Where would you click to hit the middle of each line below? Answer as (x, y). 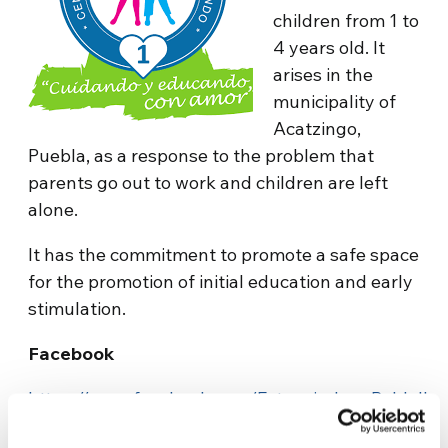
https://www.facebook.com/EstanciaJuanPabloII (228, 398)
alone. (53, 209)
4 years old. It (329, 47)
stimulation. (77, 308)
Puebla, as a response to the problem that (201, 155)
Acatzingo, (317, 128)
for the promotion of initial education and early (221, 281)
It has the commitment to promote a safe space (224, 254)
